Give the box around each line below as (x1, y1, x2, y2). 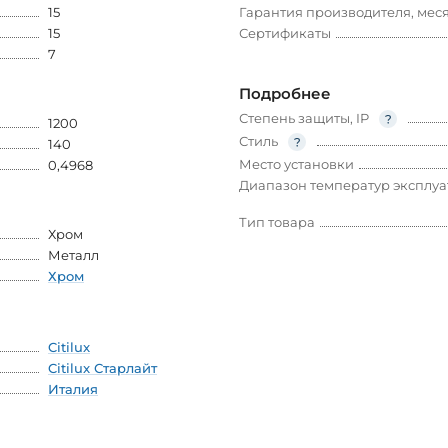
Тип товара (239, 214, 315, 231)
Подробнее (239, 84, 331, 104)
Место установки (239, 156, 354, 173)
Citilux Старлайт (48, 360, 157, 377)
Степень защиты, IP (239, 110, 369, 127)
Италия (48, 381, 98, 398)
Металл (48, 247, 99, 264)
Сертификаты (239, 25, 331, 42)
